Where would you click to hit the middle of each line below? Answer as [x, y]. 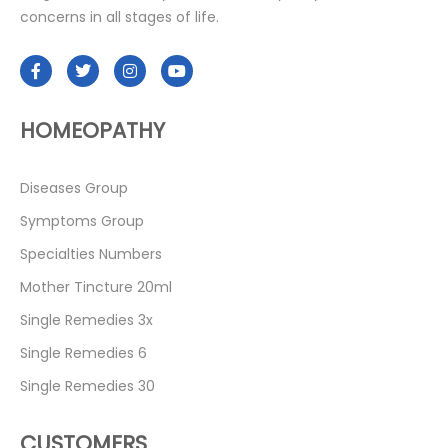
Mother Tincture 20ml [96, 287]
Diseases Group [74, 188]
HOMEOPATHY [92, 131]
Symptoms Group [82, 221]
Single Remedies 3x [86, 320]
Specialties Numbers [91, 254]
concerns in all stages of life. [119, 17]
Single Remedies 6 [83, 353]
